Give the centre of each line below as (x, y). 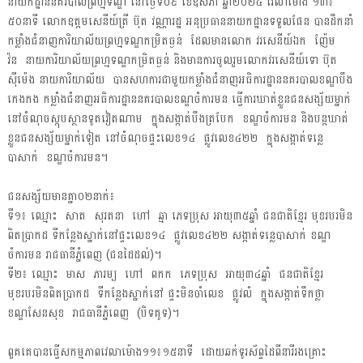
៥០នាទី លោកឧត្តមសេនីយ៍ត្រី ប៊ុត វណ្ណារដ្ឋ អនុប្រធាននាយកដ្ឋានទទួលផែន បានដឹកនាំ (180, 21)
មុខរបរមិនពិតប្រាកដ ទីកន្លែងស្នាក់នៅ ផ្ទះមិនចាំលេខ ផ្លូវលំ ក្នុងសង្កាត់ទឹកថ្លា (167, 293)
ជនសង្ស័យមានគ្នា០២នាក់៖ (61, 196)
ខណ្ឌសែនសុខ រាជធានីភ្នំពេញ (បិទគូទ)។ (93, 313)
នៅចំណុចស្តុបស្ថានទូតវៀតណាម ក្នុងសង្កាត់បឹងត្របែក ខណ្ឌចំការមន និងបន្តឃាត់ (177, 118)
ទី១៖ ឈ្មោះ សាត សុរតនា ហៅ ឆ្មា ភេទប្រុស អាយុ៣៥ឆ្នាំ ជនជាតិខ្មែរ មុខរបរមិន (179, 216)
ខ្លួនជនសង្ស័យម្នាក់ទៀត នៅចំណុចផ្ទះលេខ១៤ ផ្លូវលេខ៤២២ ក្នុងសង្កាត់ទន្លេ (165, 138)
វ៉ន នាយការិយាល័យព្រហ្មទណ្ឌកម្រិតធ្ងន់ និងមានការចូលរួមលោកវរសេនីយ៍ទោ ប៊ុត (172, 60)
